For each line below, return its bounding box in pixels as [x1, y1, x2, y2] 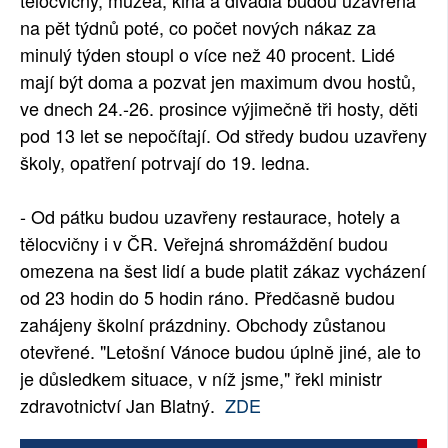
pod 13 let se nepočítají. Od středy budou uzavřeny [20, 122, 427, 148]
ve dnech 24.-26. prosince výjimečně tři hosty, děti [20, 95, 418, 121]
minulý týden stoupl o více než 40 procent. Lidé [20, 41, 395, 67]
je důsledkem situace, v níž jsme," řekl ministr [20, 365, 382, 391]
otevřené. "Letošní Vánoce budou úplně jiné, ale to [20, 338, 421, 364]
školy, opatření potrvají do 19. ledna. [20, 149, 310, 175]
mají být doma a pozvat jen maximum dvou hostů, [20, 68, 416, 94]
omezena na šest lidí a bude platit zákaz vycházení [20, 257, 426, 283]
